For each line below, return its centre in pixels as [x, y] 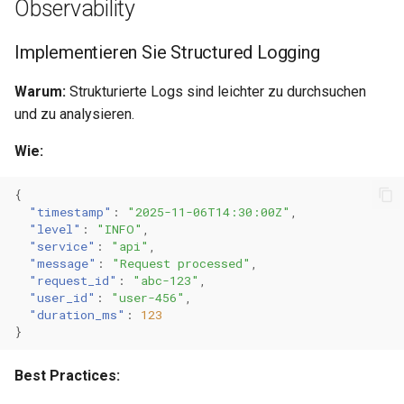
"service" [62, 246]
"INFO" [119, 229]
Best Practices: [67, 376]
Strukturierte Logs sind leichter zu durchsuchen [216, 92]
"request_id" [73, 280]
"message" [63, 263]
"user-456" [148, 297]
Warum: [40, 92]
